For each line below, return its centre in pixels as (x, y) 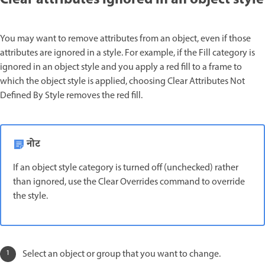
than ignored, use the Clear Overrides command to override (129, 182)
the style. (30, 196)
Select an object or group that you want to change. (122, 254)
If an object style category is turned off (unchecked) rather (126, 168)
